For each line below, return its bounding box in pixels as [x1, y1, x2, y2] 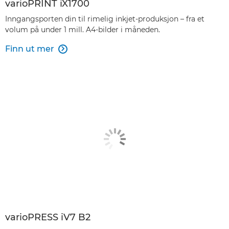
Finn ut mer [5, 43, 54, 54]
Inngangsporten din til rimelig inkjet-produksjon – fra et [5, 14, 204, 24]
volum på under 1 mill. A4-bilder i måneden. [5, 25, 160, 34]
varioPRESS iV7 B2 [5, 212, 90, 223]
